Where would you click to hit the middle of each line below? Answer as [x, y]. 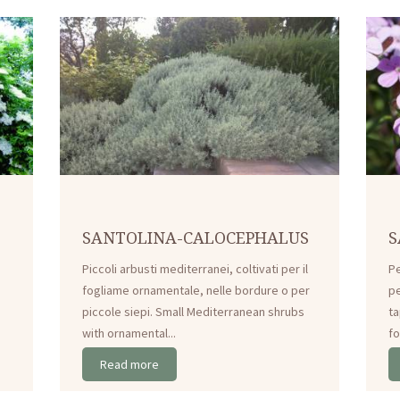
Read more [130, 365]
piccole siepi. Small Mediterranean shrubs [194, 311]
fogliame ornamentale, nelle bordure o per [196, 290]
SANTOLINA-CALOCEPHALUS [196, 237]
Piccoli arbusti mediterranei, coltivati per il [196, 268]
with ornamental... [129, 333]
